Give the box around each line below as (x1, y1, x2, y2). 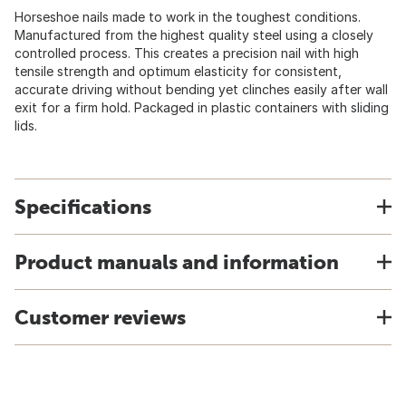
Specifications (14, 195, 151, 218)
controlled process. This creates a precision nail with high (14, 45, 359, 61)
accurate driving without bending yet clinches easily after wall (14, 82, 388, 97)
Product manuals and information (14, 250, 339, 274)
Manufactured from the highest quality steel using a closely (14, 27, 373, 43)
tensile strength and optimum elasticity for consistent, (14, 63, 342, 79)
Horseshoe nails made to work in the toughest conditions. (14, 9, 361, 24)
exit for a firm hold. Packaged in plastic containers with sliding (14, 100, 389, 115)
